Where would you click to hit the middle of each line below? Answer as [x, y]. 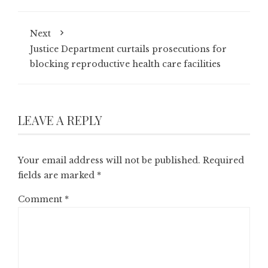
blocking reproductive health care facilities [125, 64]
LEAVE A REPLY [60, 120]
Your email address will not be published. [109, 160]
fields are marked [57, 175]
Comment [41, 199]
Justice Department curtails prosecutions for [128, 49]
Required [223, 160]
